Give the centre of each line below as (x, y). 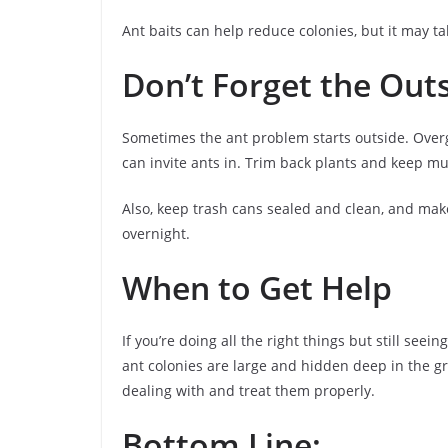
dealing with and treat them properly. (248, 390)
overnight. (156, 233)
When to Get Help (257, 287)
